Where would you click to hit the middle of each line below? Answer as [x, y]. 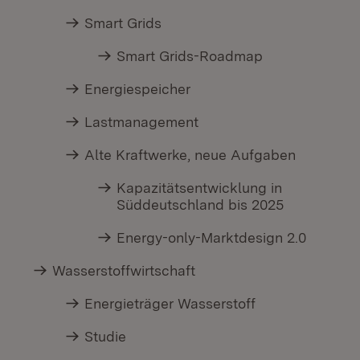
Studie [106, 337]
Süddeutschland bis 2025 [200, 205]
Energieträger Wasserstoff [170, 304]
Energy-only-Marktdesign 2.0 [212, 238]
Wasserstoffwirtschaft [124, 271]
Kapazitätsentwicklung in [200, 188]
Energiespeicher [138, 89]
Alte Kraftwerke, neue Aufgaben [190, 155]
